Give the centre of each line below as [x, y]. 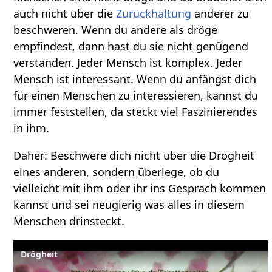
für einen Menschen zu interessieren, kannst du [136, 96]
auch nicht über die [65, 14]
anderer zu [220, 14]
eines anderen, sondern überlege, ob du [117, 172]
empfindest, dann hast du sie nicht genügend [131, 46]
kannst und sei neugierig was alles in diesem [129, 205]
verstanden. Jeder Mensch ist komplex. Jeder [128, 63]
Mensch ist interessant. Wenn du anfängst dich [135, 79]
